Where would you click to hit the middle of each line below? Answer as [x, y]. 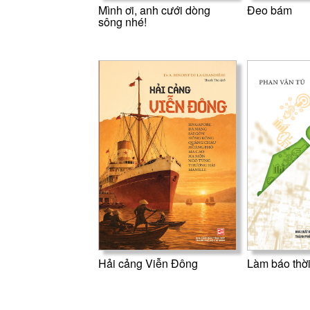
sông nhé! [122, 21]
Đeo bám [269, 10]
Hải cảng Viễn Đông [148, 263]
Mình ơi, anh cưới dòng [154, 10]
